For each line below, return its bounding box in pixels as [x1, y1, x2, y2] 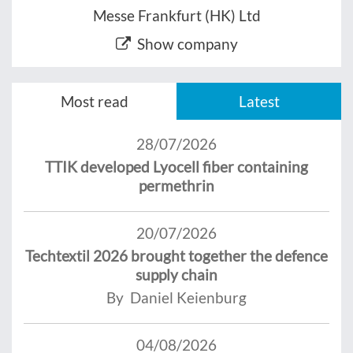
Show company [136, 34, 238, 53]
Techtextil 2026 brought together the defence [25, 246, 328, 265]
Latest [238, 91, 280, 110]
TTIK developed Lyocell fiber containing [45, 157, 308, 176]
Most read [60, 91, 128, 110]
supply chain [136, 265, 217, 284]
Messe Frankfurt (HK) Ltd [92, 6, 261, 24]
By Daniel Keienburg [106, 288, 247, 307]
